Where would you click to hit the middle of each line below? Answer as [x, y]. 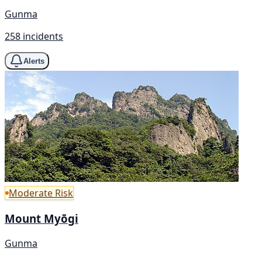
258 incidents [34, 37]
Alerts [34, 61]
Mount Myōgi [42, 218]
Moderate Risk [41, 193]
